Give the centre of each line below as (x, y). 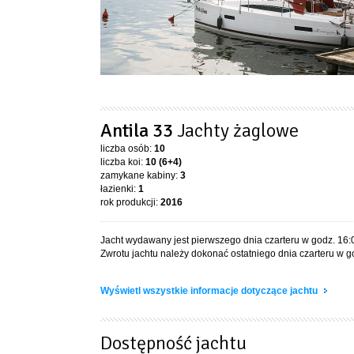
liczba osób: (127, 149)
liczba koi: (123, 162)
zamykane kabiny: (140, 175)
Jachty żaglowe (238, 130)
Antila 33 (139, 130)
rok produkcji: (130, 202)
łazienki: (119, 189)
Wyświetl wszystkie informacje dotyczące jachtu (210, 291)
